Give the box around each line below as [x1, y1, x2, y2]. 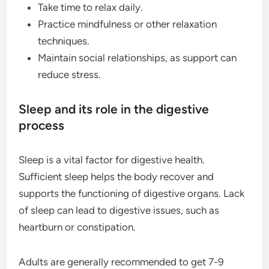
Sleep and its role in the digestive [19, 101, 210, 116]
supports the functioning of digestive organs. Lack [19, 187, 245, 199]
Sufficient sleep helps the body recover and [19, 171, 214, 183]
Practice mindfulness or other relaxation [38, 18, 217, 30]
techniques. [38, 35, 90, 47]
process [19, 118, 65, 133]
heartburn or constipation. [19, 221, 136, 233]
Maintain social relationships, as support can [38, 52, 237, 64]
